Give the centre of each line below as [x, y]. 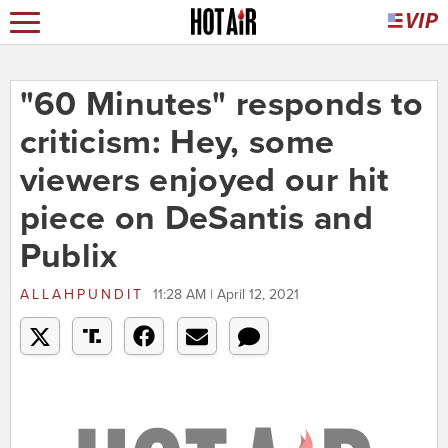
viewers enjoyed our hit [204, 181]
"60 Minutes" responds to [221, 105]
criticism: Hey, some [177, 143]
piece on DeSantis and [196, 219]
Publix [68, 257]
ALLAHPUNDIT [81, 295]
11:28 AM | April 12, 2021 [225, 295]
